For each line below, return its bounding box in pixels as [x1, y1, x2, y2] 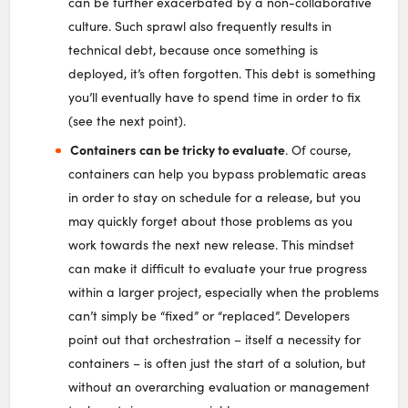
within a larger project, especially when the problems [68, 283, 380, 301]
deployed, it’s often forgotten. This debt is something [68, 65, 377, 83]
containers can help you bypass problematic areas [68, 165, 367, 183]
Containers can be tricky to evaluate [69, 140, 285, 159]
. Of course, [284, 141, 351, 159]
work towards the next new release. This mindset [68, 236, 355, 254]
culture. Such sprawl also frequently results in [68, 17, 332, 36]
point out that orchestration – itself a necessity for [68, 331, 362, 349]
